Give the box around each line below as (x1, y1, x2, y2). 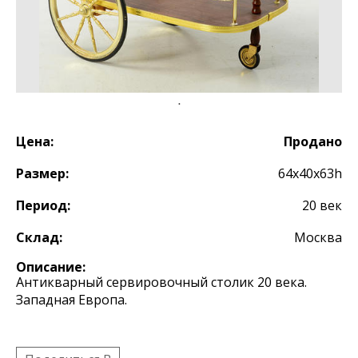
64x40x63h (278, 165, 342, 182)
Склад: (16, 229, 62, 246)
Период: (16, 197, 70, 214)
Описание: (16, 258, 86, 276)
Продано (284, 133, 342, 150)
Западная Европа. (16, 291, 127, 308)
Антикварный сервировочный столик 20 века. (16, 273, 307, 291)
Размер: (16, 165, 69, 182)
